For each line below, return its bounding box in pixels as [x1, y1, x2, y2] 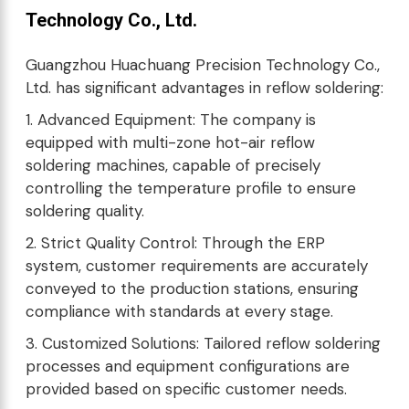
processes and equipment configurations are [26, 356, 350, 376]
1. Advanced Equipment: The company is [26, 110, 316, 130]
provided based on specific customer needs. [26, 379, 347, 399]
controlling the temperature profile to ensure [26, 178, 356, 198]
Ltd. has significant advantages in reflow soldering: [26, 78, 383, 98]
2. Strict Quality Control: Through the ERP [26, 233, 325, 253]
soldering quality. [26, 201, 144, 221]
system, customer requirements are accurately [26, 256, 368, 276]
